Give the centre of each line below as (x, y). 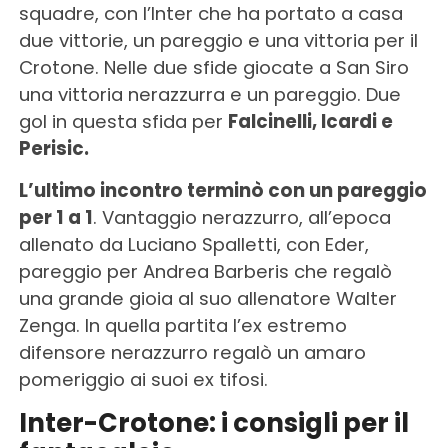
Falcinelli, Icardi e (310, 122)
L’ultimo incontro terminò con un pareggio (222, 191)
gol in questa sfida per (123, 122)
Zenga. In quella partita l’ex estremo (182, 326)
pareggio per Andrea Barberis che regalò (205, 272)
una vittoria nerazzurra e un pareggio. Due (209, 95)
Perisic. (53, 149)
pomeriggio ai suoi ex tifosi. (143, 380)
